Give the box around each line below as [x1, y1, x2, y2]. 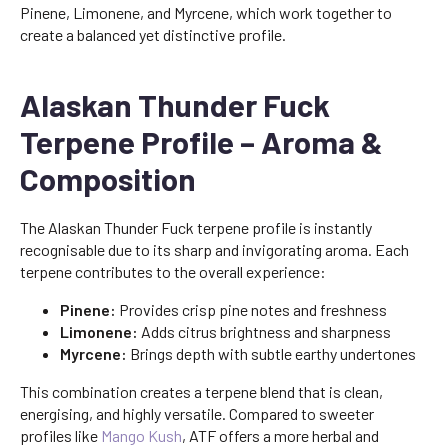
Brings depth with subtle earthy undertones [127, 344, 416, 363]
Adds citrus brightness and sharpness [138, 322, 391, 341]
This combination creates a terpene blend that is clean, [20, 382, 383, 401]
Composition [20, 160, 196, 197]
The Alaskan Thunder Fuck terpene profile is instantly [20, 218, 372, 237]
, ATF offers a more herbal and [182, 426, 379, 445]
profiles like [20, 426, 101, 445]
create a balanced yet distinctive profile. [20, 25, 286, 44]
